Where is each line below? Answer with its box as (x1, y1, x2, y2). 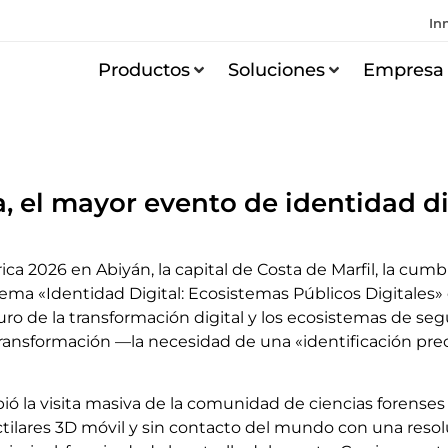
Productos (98, 59, 191, 80)
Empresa (363, 59, 445, 80)
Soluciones (228, 59, 326, 80)
